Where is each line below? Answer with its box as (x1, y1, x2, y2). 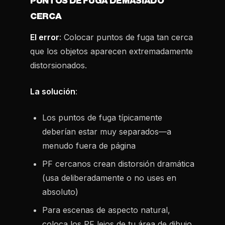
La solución (30, 86, 75, 96)
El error (30, 32, 59, 42)
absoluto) (42, 187, 78, 197)
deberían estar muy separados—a (42, 127, 171, 137)
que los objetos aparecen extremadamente (30, 46, 193, 56)
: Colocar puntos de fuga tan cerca (59, 32, 193, 42)
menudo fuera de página (42, 141, 136, 151)
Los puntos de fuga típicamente (42, 113, 162, 123)
